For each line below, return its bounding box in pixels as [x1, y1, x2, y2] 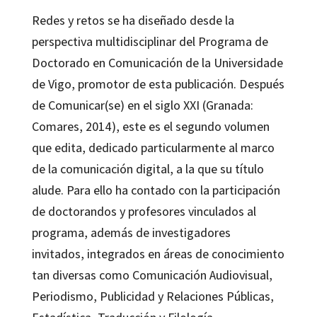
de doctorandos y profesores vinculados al [31, 203, 256, 220]
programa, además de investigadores [31, 224, 231, 241]
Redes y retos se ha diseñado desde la [31, 12, 234, 29]
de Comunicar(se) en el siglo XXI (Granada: [31, 97, 253, 114]
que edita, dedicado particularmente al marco [31, 139, 275, 156]
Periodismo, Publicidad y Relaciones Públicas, [31, 288, 274, 305]
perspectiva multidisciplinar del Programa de [31, 33, 268, 50]
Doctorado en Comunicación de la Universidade [31, 54, 283, 71]
